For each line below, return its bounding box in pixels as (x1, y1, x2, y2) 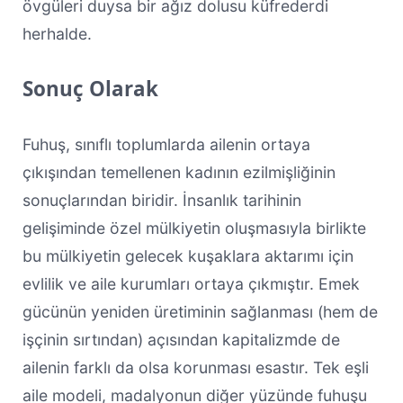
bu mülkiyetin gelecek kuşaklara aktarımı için (22, 246, 354, 265)
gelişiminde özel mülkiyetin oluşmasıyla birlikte (22, 218, 366, 237)
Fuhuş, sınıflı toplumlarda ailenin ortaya (22, 134, 310, 154)
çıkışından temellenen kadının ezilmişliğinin (22, 162, 336, 182)
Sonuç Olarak (22, 74, 158, 103)
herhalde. (22, 23, 92, 43)
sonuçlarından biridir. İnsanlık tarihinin (22, 190, 301, 210)
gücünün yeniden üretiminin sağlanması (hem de (22, 301, 378, 321)
